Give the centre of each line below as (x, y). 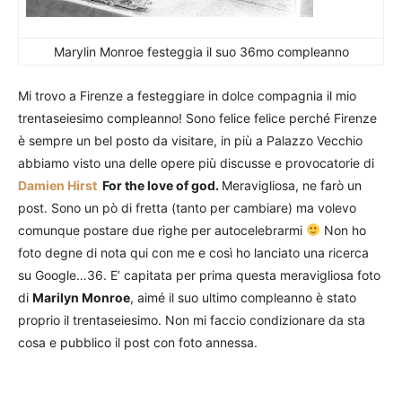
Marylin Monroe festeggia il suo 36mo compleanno (201, 52)
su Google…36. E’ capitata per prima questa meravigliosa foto (199, 275)
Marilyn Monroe (81, 297)
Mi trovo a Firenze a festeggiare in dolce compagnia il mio (187, 96)
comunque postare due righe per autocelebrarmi (162, 230)
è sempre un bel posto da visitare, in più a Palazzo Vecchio (190, 140)
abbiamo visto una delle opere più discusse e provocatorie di (196, 163)
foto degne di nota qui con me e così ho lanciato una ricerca (193, 253)
